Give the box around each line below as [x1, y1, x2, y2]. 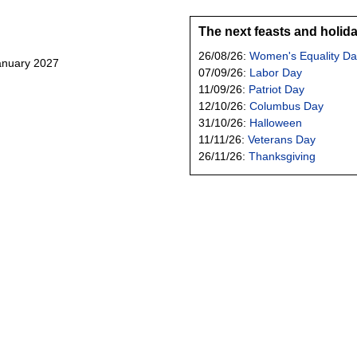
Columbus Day [249, 99, 324, 112]
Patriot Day [249, 82, 304, 96]
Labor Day [249, 65, 302, 79]
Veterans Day [248, 132, 316, 146]
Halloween [249, 116, 302, 129]
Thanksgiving [249, 149, 316, 163]
